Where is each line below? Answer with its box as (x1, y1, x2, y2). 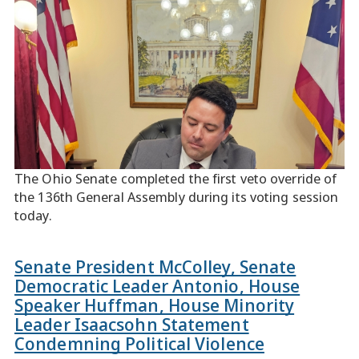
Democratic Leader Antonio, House (14, 273, 301, 297)
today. (14, 206, 52, 224)
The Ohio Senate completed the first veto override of (14, 169, 337, 188)
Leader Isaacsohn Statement (14, 312, 249, 336)
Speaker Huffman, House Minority (14, 292, 295, 317)
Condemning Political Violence (14, 331, 264, 355)
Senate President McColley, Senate (14, 254, 296, 278)
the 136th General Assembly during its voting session (14, 188, 339, 206)
